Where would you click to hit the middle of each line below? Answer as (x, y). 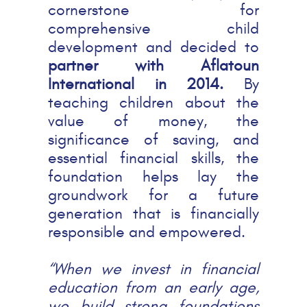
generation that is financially (153, 214)
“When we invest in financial (153, 269)
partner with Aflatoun (153, 66)
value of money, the (153, 121)
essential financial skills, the (153, 158)
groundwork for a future (153, 195)
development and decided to (153, 47)
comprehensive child (153, 29)
